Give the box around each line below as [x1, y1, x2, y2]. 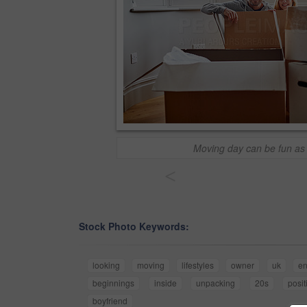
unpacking [196, 277, 236, 289]
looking [93, 259, 120, 271]
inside [153, 277, 177, 289]
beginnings [93, 277, 134, 289]
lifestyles [182, 259, 214, 271]
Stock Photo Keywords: [79, 219, 189, 234]
